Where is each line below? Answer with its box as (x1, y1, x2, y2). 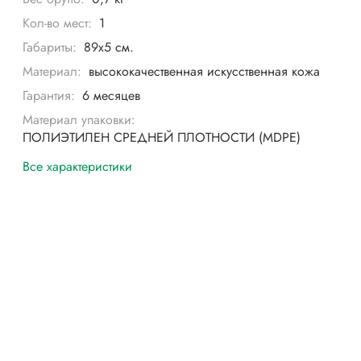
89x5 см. (83, 38, 134, 57)
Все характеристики (23, 156, 133, 176)
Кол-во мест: (23, 14, 93, 33)
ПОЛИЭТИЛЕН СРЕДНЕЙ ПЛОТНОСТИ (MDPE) (23, 128, 301, 147)
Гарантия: (23, 86, 76, 106)
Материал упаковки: (23, 110, 136, 130)
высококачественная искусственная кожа (88, 62, 320, 81)
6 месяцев (81, 86, 140, 106)
